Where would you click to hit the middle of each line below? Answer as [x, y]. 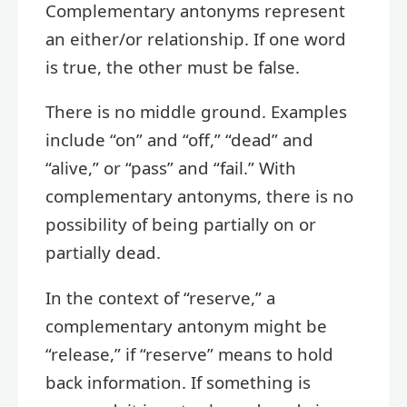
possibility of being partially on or [181, 224]
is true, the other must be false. [173, 66]
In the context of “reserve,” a [160, 298]
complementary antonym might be [186, 326]
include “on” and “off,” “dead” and [179, 140]
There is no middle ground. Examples [196, 112]
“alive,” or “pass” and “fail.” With [171, 168]
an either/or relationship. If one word [196, 38]
